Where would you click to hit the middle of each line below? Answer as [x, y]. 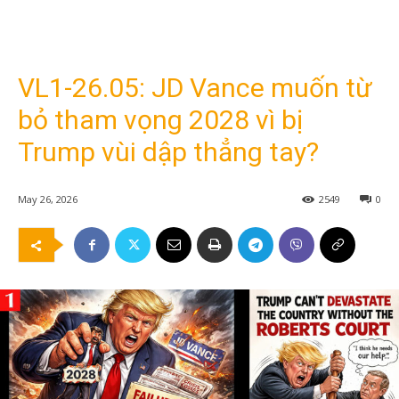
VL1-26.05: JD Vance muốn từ [195, 88]
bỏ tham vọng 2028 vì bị [160, 120]
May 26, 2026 [48, 199]
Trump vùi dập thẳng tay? [168, 152]
